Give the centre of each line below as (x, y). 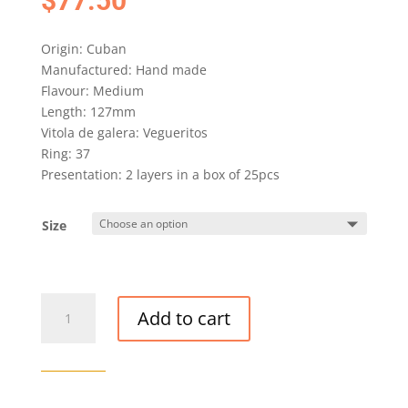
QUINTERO (72, 303)
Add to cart (184, 318)
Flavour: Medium (92, 91)
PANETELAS (74, 324)
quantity (65, 366)
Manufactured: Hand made (123, 70)
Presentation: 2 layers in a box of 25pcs (160, 175)
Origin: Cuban (83, 49)
